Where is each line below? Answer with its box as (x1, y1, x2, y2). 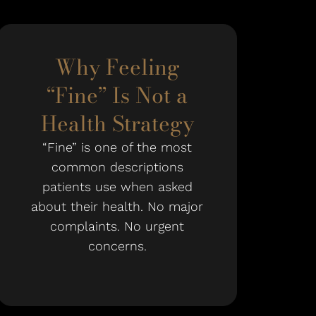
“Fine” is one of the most (42, 140, 192, 154)
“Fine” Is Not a (47, 79, 188, 111)
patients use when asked (42, 179, 193, 194)
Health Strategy (40, 107, 194, 140)
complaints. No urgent (50, 219, 184, 233)
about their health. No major (31, 199, 203, 214)
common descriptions (51, 159, 183, 174)
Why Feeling (54, 51, 180, 83)
